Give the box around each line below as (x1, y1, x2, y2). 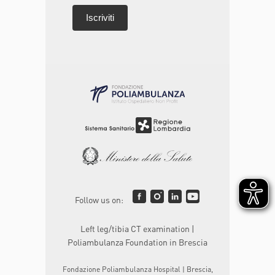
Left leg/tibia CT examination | (80, 222, 195, 234)
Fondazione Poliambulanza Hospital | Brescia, (62, 264, 213, 274)
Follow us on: (74, 193, 123, 205)
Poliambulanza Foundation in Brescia (68, 236, 207, 247)
